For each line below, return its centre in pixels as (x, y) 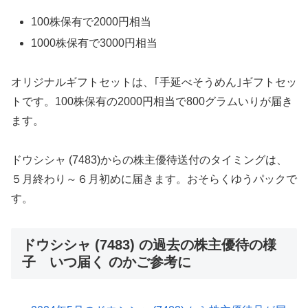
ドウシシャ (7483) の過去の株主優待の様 (149, 244)
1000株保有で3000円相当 (95, 43)
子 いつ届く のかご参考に (107, 262)
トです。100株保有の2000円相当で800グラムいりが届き (152, 102)
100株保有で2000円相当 (91, 22)
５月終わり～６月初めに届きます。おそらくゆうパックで (154, 179)
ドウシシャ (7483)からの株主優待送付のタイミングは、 (149, 159)
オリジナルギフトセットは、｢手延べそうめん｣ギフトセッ (154, 82)
